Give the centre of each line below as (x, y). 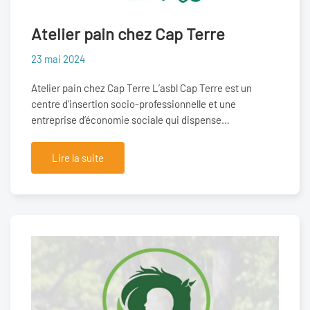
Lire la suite (78, 158)
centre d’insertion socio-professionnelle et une (134, 104)
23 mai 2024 (58, 59)
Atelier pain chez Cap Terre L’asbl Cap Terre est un (142, 88)
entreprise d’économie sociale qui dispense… (130, 120)
